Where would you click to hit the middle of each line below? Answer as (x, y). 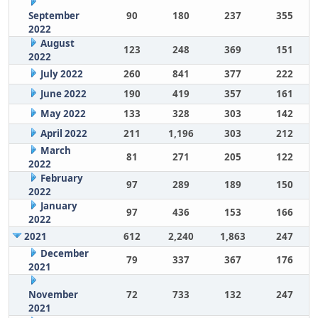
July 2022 (61, 74)
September (54, 16)
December (64, 253)
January (59, 206)
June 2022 (63, 94)
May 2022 (63, 114)
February (61, 178)
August (57, 43)
